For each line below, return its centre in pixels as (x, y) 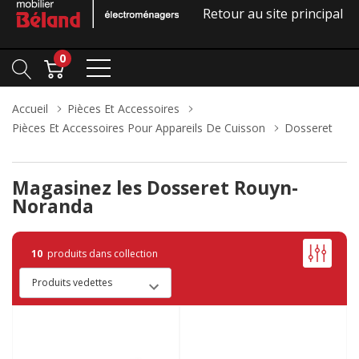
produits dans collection (100, 253)
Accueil (30, 109)
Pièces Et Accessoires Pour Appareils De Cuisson (139, 128)
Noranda (53, 206)
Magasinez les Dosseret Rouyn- (155, 188)
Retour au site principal (273, 14)
